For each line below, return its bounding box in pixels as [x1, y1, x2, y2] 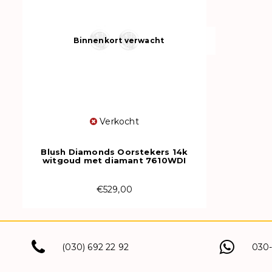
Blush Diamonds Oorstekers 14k [41, 147, 188, 157]
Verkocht [97, 116, 139, 127]
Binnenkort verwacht [73, 35, 165, 45]
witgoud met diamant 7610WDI [42, 155, 186, 165]
